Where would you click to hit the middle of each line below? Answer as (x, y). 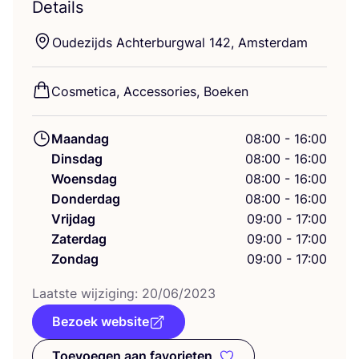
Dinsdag (77, 159)
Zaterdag (79, 239)
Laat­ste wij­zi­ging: (87, 293)
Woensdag (84, 179)
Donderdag (86, 199)
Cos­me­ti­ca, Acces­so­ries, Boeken (150, 91)
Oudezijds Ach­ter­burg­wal (131, 42)
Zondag (75, 259)
